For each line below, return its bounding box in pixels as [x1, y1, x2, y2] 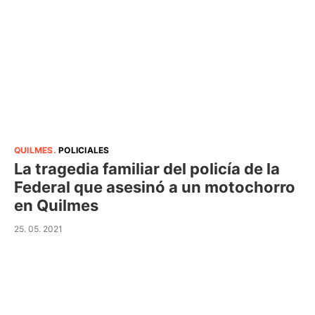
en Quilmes [14, 196, 98, 214]
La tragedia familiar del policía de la [14, 160, 280, 178]
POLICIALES [58, 145, 110, 155]
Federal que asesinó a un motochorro [14, 178, 295, 196]
